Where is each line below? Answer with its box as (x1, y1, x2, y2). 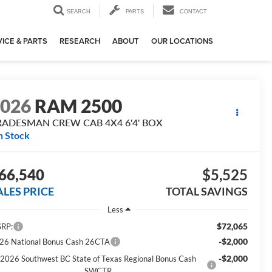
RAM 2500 (35, 95, 123, 117)
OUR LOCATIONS (151, 35, 213, 47)
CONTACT (180, 8, 207, 15)
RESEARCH (59, 35, 100, 47)
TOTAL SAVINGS (165, 185, 248, 199)
